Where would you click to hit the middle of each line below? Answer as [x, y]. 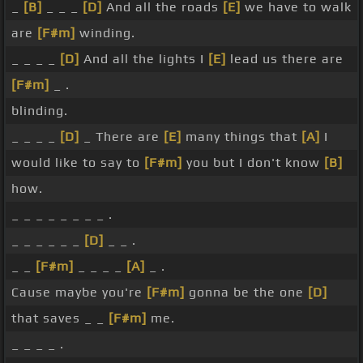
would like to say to [78, 163]
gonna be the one [246, 293]
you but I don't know [253, 163]
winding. [105, 33]
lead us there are [285, 59]
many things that [241, 137]
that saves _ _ [60, 318]
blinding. [40, 111]
